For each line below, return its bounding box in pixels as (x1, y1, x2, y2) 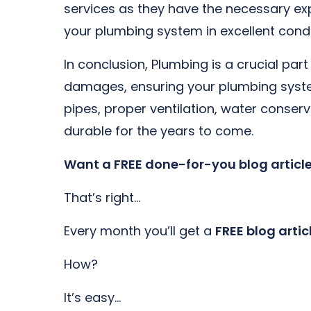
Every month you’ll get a (64, 222, 215, 239)
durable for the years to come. (64, 122, 253, 140)
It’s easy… (64, 289, 121, 306)
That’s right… (64, 189, 140, 206)
